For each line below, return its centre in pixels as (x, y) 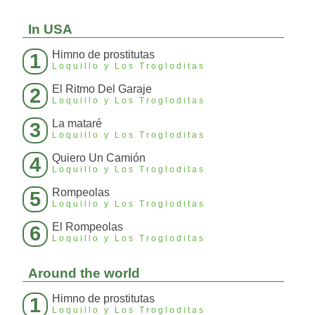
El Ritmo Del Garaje (102, 89)
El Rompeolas (88, 227)
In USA (50, 29)
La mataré (77, 123)
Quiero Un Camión (99, 158)
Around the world (84, 273)
